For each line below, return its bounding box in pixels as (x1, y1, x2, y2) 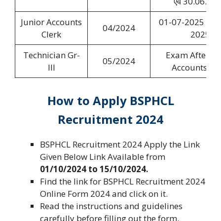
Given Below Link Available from (40, 150, 165, 162)
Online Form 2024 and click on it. (40, 187, 168, 199)
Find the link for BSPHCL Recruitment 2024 (40, 175, 205, 187)
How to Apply (47, 92, 127, 109)
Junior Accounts (21, 16, 82, 28)
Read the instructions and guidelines (40, 200, 183, 212)
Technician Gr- (23, 49, 80, 61)
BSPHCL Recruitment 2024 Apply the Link (40, 138, 200, 150)
